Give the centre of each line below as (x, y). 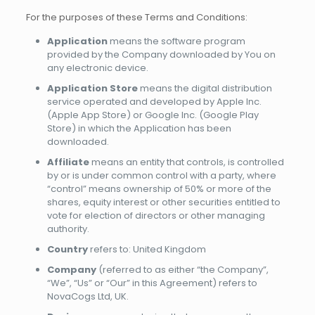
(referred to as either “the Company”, (182, 270)
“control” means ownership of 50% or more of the (159, 189)
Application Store (92, 88)
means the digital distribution (205, 88)
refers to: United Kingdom (147, 249)
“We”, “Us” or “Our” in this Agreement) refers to (152, 283)
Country (67, 249)
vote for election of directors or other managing (156, 216)
